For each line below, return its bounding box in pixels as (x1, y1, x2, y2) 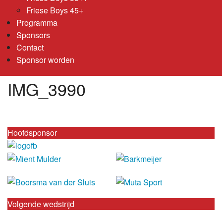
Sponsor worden (16, 54, 74, 65)
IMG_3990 (7, 77, 86, 101)
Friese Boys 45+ (26, 4, 83, 16)
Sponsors (16, 29, 50, 41)
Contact (16, 41, 44, 53)
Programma (16, 16, 57, 28)
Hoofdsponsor (7, 127, 57, 138)
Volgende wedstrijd (7, 198, 74, 210)
